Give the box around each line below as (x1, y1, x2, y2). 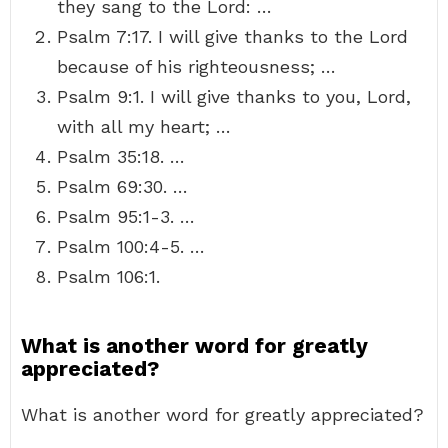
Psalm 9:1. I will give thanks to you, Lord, (57, 86, 411, 107)
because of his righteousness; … (57, 56, 336, 77)
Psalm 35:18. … (57, 146, 185, 167)
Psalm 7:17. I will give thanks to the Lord (57, 26, 408, 47)
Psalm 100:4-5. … (57, 236, 205, 257)
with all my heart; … (57, 116, 231, 137)
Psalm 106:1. (57, 266, 160, 287)
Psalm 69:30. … (57, 176, 188, 197)
